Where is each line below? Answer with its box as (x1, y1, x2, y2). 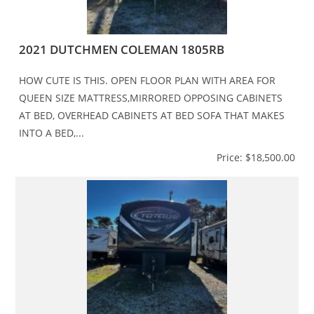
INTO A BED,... (19, 125, 85, 139)
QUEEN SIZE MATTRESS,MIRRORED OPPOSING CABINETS (19, 90, 283, 104)
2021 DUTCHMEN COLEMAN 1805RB (19, 41, 225, 57)
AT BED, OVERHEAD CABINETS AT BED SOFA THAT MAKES (19, 108, 285, 122)
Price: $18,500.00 (216, 150, 295, 164)
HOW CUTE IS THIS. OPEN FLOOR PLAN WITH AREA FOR (19, 73, 276, 87)
